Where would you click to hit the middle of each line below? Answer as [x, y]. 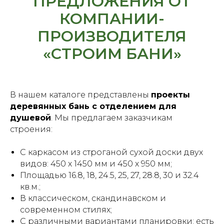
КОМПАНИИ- [112, 19]
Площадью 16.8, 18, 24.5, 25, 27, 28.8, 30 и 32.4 [109, 175]
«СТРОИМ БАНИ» [112, 54]
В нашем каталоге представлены [80, 95]
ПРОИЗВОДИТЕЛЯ [112, 36]
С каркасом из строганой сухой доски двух [111, 152]
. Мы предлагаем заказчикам [112, 118]
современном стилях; [66, 210]
